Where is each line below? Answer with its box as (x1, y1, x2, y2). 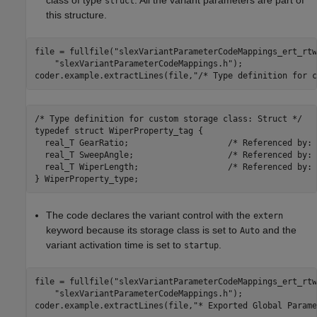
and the (260, 224, 296, 236)
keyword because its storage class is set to (46, 224, 240, 236)
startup (184, 241, 219, 251)
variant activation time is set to (46, 239, 184, 251)
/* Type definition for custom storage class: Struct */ (34, 113, 302, 124)
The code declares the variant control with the (46, 209, 253, 221)
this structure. (46, 9, 107, 21)
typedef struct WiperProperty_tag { (34, 125, 203, 136)
